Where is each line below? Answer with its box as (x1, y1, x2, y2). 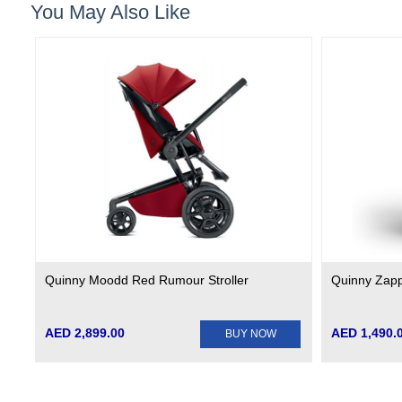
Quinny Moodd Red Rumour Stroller (44, 273, 249, 288)
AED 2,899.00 (44, 326, 125, 341)
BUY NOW (224, 328, 276, 341)
